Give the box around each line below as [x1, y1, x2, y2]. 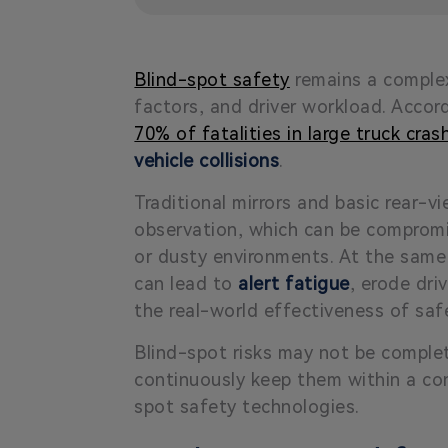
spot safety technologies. [134, 395, 360, 417]
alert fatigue [238, 272, 350, 294]
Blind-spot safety [134, 68, 290, 90]
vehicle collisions [134, 149, 280, 171]
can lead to [134, 272, 239, 294]
